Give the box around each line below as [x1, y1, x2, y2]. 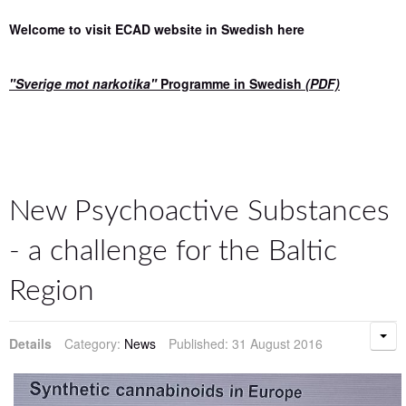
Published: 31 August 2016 [169, 333, 323, 353]
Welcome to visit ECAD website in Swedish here [9, 19, 304, 38]
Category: [64, 333, 124, 353]
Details [9, 333, 55, 353]
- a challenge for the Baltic [9, 237, 337, 266]
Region [9, 276, 94, 305]
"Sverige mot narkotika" [9, 73, 160, 92]
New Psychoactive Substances [9, 197, 390, 226]
